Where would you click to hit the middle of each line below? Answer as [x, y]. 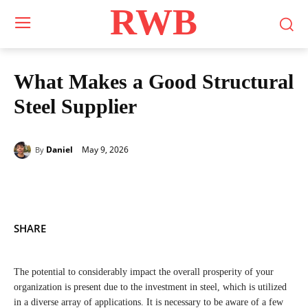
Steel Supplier [75, 106]
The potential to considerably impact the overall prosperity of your [144, 272]
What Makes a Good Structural [154, 81]
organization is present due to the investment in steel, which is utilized [150, 287]
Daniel [59, 150]
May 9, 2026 [105, 149]
